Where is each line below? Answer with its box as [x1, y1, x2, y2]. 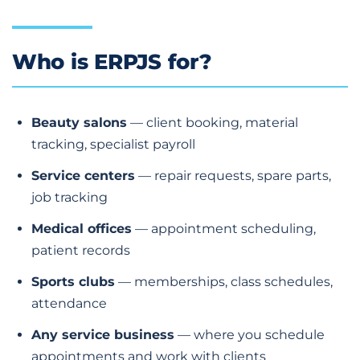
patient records [31, 242, 130, 258]
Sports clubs [31, 273, 115, 289]
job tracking [31, 189, 108, 205]
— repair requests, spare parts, [135, 167, 331, 183]
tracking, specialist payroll [31, 136, 195, 152]
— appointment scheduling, [132, 220, 316, 236]
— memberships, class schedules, [115, 273, 333, 289]
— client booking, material [127, 114, 298, 130]
